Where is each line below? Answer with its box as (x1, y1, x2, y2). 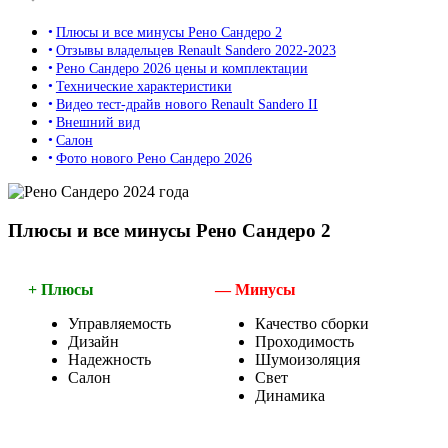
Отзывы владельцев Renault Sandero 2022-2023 (55, 42, 336, 59)
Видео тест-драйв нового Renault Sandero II (55, 96, 318, 113)
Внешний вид (55, 114, 140, 131)
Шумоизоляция (255, 350, 360, 368)
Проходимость (255, 332, 354, 350)
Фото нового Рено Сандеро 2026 (55, 150, 252, 167)
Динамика (255, 386, 325, 404)
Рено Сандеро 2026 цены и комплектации (55, 60, 308, 77)
